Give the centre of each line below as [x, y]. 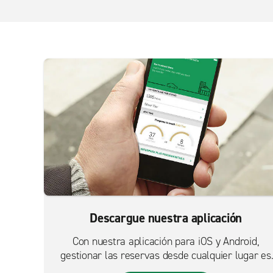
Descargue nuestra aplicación [166, 218]
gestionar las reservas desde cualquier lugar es [166, 255]
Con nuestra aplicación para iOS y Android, [166, 241]
